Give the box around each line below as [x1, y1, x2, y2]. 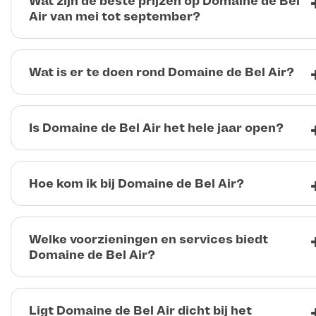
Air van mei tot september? [29, 9, 200, 24]
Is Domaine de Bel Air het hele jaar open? [29, 121, 284, 135]
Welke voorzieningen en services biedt [29, 232, 268, 247]
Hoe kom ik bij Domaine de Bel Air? [29, 176, 244, 191]
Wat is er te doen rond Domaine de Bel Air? [29, 65, 294, 80]
